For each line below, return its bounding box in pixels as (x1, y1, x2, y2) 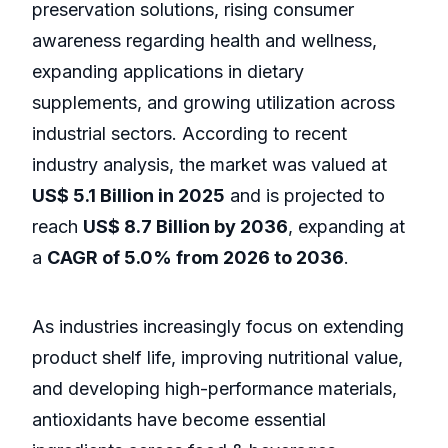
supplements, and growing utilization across (32, 92, 395, 114)
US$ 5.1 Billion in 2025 (32, 185, 225, 207)
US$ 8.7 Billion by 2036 (83, 216, 288, 238)
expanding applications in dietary (32, 61, 304, 83)
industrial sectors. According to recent (32, 123, 347, 145)
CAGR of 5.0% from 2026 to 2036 (47, 247, 344, 269)
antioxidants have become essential (32, 409, 326, 431)
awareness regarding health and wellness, (32, 30, 377, 52)
